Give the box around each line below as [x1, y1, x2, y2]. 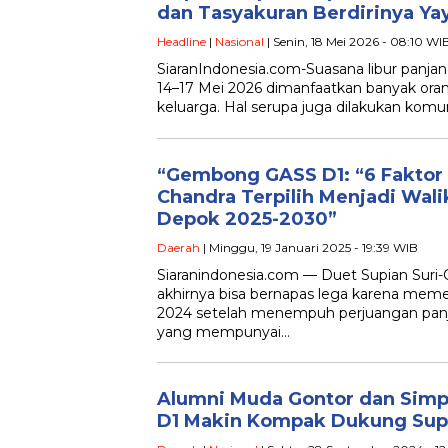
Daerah [157, 240, 200, 256]
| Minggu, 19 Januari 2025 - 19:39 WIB [200, 240, 418, 256]
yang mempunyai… [157, 323, 290, 342]
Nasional [215, 34, 264, 50]
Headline [157, 34, 206, 50]
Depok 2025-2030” [157, 208, 337, 231]
